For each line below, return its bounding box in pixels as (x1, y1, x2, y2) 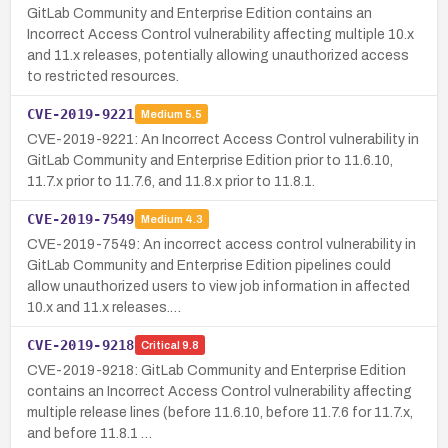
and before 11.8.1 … (27, 425, 152, 441)
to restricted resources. (27, 68, 179, 84)
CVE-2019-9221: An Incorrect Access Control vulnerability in (27, 131, 419, 147)
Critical (140, 339, 180, 352)
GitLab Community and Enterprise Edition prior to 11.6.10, (27, 152, 393, 168)
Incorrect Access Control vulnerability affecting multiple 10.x (27, 26, 414, 42)
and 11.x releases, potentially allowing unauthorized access (27, 47, 409, 63)
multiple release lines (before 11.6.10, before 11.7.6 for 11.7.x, (27, 404, 413, 420)
